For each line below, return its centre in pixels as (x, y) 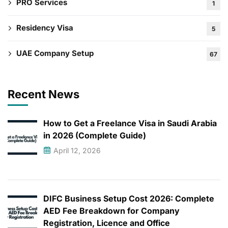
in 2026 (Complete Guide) (95, 136)
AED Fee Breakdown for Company (111, 211)
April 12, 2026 (77, 151)
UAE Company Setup (55, 53)
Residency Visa (45, 28)
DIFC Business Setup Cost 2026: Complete (129, 199)
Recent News (44, 94)
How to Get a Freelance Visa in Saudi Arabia (130, 123)
